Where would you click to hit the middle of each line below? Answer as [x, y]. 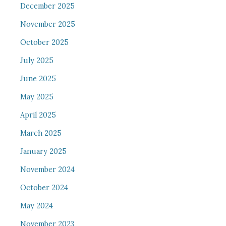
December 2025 [47, 6]
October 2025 [44, 42]
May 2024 [36, 206]
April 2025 [38, 115]
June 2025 [38, 79]
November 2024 [47, 169]
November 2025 [47, 24]
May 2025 [37, 97]
